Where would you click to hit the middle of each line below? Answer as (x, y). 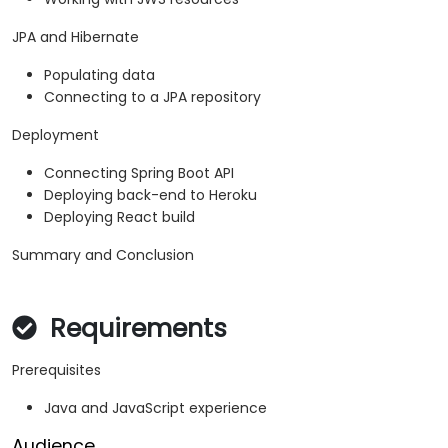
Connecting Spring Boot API (139, 173)
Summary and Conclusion (103, 255)
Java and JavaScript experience (155, 408)
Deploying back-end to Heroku (150, 195)
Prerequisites (56, 370)
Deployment (55, 135)
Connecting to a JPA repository (152, 97)
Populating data (99, 75)
